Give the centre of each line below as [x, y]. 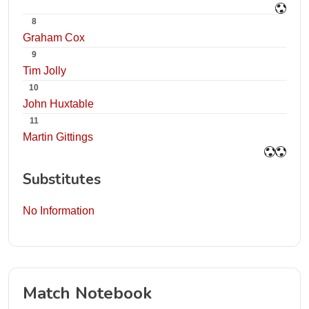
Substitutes [62, 179]
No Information [59, 211]
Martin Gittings [58, 137]
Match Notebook [87, 293]
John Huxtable [58, 104]
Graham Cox [54, 38]
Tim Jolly [44, 71]
